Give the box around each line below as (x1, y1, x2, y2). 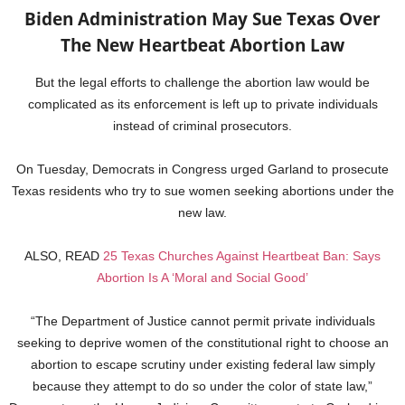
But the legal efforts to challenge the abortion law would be (35, 75, 370, 90)
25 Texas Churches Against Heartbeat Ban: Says (103, 249, 381, 264)
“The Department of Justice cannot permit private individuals (30, 314, 375, 329)
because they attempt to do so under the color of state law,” (33, 379, 372, 394)
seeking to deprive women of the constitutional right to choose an (16, 335, 389, 351)
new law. (178, 205, 227, 221)
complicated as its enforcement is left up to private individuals (27, 97, 378, 112)
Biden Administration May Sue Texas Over (24, 7, 381, 32)
